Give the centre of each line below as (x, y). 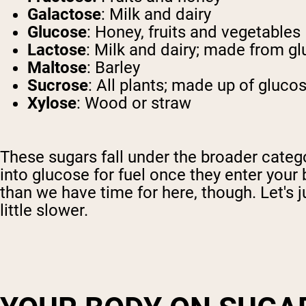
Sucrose (58, 86)
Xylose (52, 103)
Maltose (57, 68)
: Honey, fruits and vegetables (194, 32)
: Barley (113, 68)
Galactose (64, 15)
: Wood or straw (134, 103)
